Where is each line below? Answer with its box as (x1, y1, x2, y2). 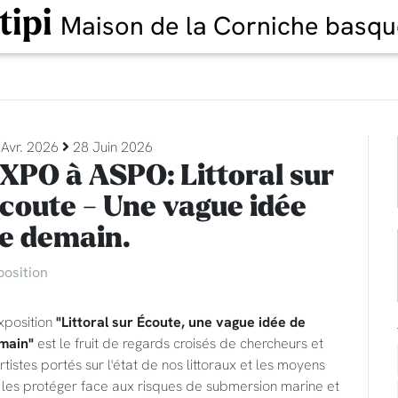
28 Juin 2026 (68, 138, 153, 155)
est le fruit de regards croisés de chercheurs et (33, 334, 323, 352)
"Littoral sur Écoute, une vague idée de (55, 313, 306, 330)
